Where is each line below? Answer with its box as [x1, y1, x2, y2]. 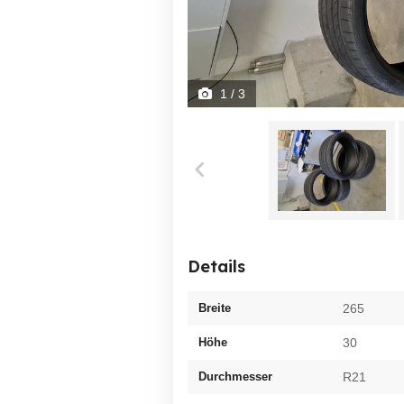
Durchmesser [198, 370, 272, 383]
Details [188, 256, 245, 277]
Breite [198, 301, 231, 315]
